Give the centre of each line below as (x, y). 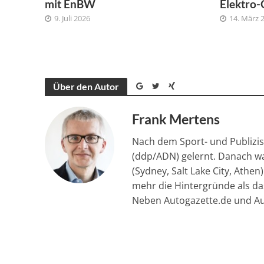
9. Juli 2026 (72, 18)
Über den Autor (86, 86)
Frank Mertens (176, 119)
